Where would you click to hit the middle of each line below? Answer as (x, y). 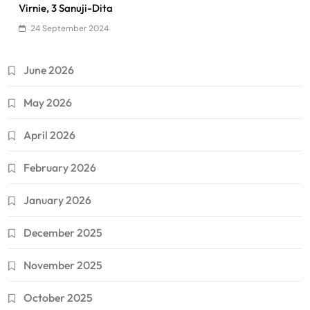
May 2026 (48, 102)
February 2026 (60, 167)
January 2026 (57, 200)
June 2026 (49, 70)
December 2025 (63, 232)
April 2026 (49, 135)
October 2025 (58, 297)
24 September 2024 (70, 28)
